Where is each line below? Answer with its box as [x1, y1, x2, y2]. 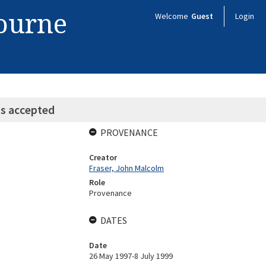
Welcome [155, 11, 190, 21]
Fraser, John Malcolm [88, 163, 164, 173]
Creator [88, 152, 117, 163]
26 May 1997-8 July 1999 [88, 251, 173, 261]
